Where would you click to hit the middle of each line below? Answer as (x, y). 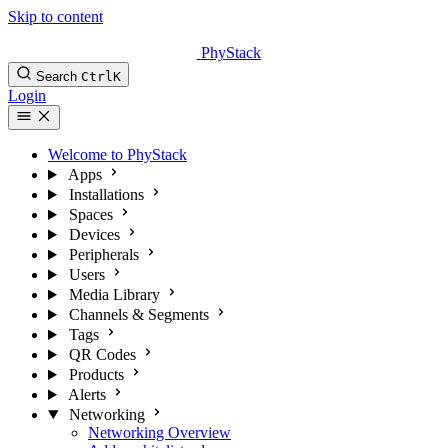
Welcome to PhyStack (117, 154)
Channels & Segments (138, 314)
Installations (106, 194)
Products (96, 374)
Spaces (90, 214)
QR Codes (102, 354)
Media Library (114, 294)
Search (56, 76)
